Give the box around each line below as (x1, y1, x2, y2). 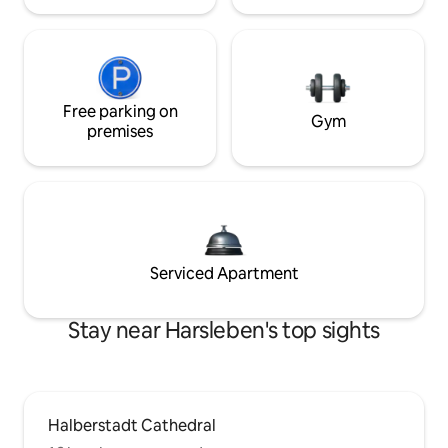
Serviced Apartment (149, 263, 299, 285)
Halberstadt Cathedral (48, 415, 216, 437)
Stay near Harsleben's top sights (68, 316, 380, 346)
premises (87, 121, 153, 143)
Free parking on (62, 101, 178, 123)
